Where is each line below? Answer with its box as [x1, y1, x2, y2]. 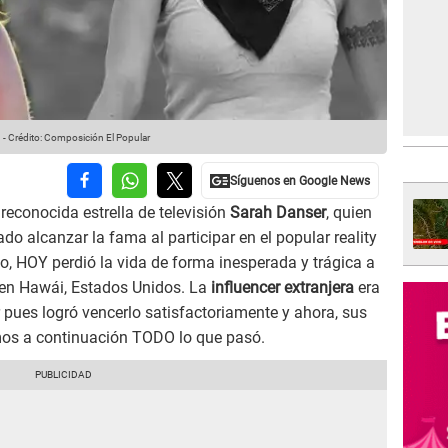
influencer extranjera [211, 278, 358, 298]
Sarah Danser [230, 203, 326, 223]
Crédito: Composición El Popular [8, 132, 150, 144]
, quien [326, 203, 372, 223]
